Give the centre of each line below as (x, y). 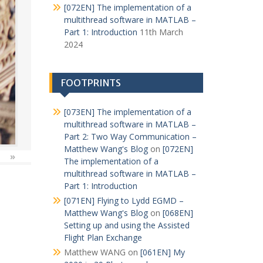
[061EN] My (162, 252)
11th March (161, 32)
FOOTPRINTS (91, 83)
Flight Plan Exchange (103, 237)
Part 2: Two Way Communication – (130, 136)
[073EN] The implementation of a (127, 112)
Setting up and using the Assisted (127, 225)
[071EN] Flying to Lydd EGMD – (124, 200)
